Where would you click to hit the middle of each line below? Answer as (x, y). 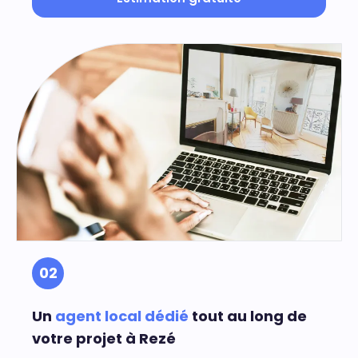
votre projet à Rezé (104, 339)
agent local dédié (122, 316)
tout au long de (248, 316)
